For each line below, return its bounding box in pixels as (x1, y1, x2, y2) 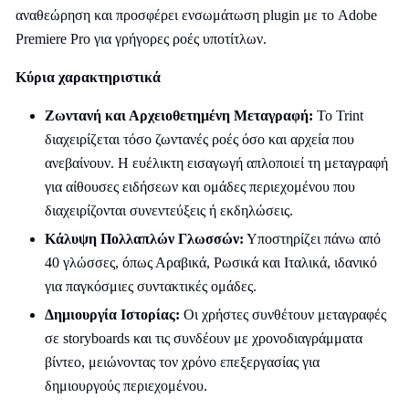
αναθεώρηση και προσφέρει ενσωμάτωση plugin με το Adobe (16, 7, 377, 23)
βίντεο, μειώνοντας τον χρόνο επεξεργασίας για (45, 354, 320, 370)
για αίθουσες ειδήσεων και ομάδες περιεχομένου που (45, 179, 355, 194)
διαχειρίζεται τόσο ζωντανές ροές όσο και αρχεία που (45, 131, 354, 147)
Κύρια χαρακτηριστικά (16, 69, 161, 85)
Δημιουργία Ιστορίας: (45, 307, 180, 322)
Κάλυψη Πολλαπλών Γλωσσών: (45, 231, 244, 246)
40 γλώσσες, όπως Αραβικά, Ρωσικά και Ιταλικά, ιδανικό (45, 255, 377, 270)
